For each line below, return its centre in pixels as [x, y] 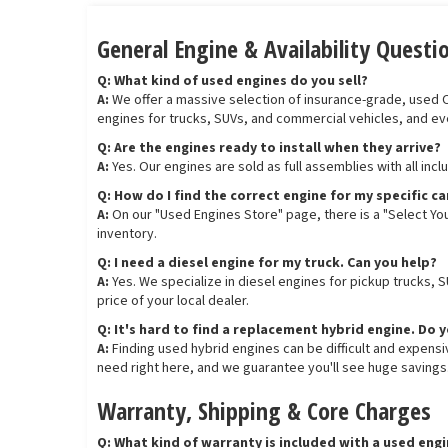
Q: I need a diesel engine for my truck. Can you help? [267, 263]
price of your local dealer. [173, 301]
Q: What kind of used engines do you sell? [232, 81]
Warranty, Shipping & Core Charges [264, 411]
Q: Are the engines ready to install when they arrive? [269, 148]
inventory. [127, 234]
